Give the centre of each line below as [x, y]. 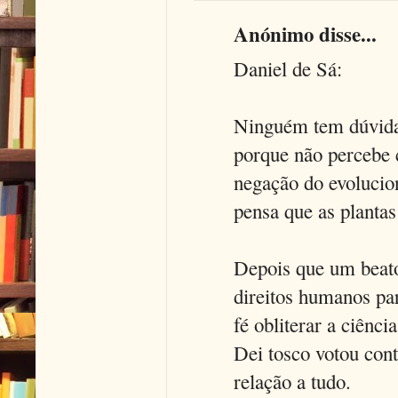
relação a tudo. [292, 382]
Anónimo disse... [305, 34]
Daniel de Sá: [288, 69]
